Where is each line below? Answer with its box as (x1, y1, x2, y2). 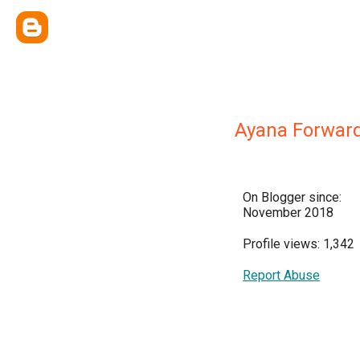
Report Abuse (243, 268, 320, 283)
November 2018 (243, 205, 333, 220)
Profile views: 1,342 (243, 236, 354, 252)
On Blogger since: (243, 190, 342, 205)
